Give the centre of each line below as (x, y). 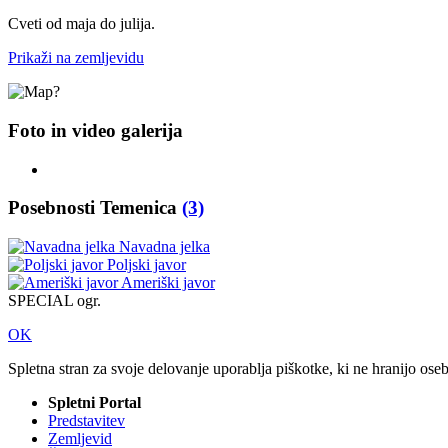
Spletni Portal (94, 403)
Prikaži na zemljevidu (76, 58)
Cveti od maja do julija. (81, 24)
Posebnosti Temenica (95, 208)
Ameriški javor (168, 283)
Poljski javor (146, 265)
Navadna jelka (164, 247)
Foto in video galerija (95, 130)
